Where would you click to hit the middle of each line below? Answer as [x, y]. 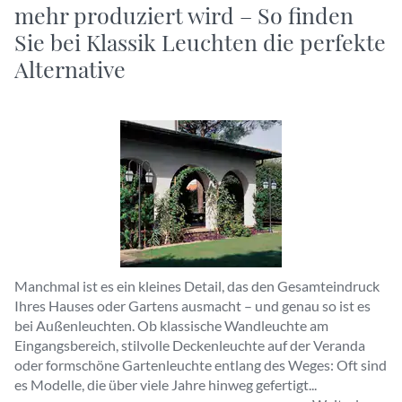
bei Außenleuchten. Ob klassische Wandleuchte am [171, 325]
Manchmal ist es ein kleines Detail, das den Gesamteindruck [197, 286]
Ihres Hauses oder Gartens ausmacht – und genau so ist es [192, 306]
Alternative [70, 69]
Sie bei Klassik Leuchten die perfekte [200, 42]
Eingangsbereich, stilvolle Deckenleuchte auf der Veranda [190, 345]
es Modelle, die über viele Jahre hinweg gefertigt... [166, 385]
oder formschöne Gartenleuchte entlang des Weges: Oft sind [201, 365]
